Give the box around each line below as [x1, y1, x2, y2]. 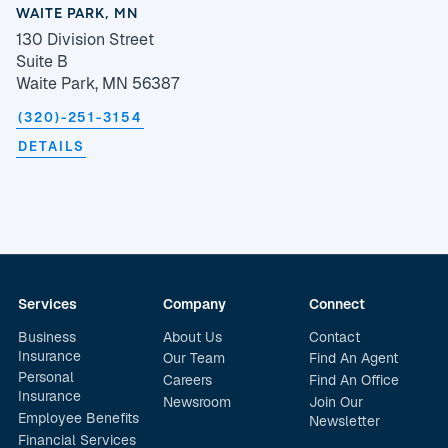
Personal [17, 368, 74, 387]
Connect [308, 294, 365, 313]
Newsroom [163, 393, 232, 412]
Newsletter [308, 412, 380, 431]
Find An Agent [308, 349, 398, 368]
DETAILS [18, 138, 85, 156]
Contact [308, 327, 360, 346]
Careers [163, 371, 213, 390]
